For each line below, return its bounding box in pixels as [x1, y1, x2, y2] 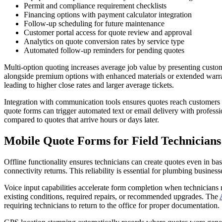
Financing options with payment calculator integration [24, 10, 192, 19]
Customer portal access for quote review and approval [24, 28, 192, 37]
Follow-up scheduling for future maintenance [24, 19, 165, 28]
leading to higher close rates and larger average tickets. [4, 80, 174, 89]
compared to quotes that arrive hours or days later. [4, 115, 159, 124]
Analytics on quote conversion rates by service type [24, 37, 184, 46]
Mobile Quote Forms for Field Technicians [4, 134, 221, 147]
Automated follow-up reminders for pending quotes [24, 46, 184, 55]
